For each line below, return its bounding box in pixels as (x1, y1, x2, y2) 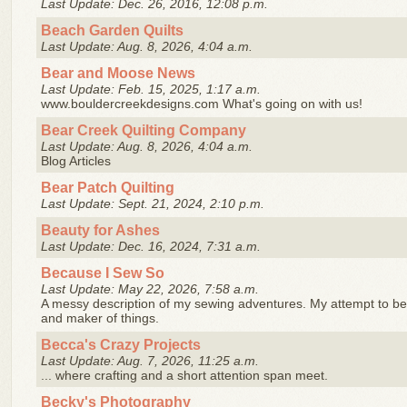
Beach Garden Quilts (41, 22, 184, 38)
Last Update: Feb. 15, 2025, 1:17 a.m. (41, 82, 261, 96)
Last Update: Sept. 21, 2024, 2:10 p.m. (41, 196, 264, 211)
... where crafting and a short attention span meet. (41, 368, 328, 382)
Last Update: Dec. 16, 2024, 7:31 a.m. (41, 239, 261, 253)
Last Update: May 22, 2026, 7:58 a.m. (41, 282, 259, 296)
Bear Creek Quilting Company (41, 122, 246, 138)
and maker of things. (41, 311, 159, 325)
